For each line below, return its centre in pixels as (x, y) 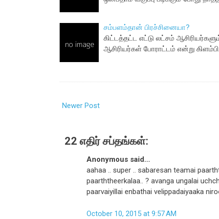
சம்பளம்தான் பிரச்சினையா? (147, 27)
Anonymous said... (118, 160)
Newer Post (81, 106)
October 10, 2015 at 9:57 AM (131, 213)
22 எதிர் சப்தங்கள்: (106, 141)
